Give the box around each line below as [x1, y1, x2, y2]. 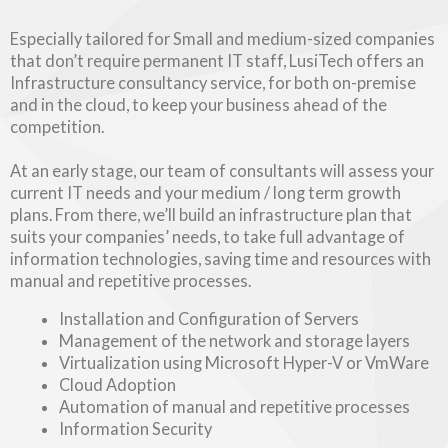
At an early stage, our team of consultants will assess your [10, 160, 434, 180]
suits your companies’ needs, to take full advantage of [10, 226, 405, 246]
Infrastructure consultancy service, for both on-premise [10, 72, 416, 92]
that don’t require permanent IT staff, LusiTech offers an [10, 50, 424, 70]
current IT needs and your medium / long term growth [10, 182, 401, 202]
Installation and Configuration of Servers [59, 308, 360, 328]
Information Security [59, 418, 213, 438]
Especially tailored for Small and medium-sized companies [10, 28, 435, 48]
